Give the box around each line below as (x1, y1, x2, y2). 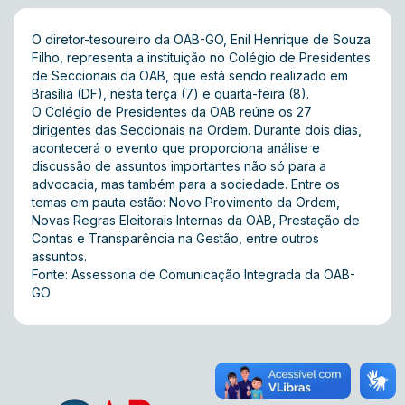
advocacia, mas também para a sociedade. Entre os (32, 176, 340, 192)
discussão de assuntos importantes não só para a (32, 158, 326, 174)
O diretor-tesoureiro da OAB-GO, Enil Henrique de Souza (32, 32, 371, 47)
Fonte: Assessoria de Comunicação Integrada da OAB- (32, 267, 355, 282)
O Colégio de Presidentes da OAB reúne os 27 (32, 104, 312, 119)
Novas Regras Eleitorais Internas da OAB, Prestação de (32, 212, 360, 228)
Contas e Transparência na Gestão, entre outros (32, 231, 319, 246)
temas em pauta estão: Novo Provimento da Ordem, (32, 194, 340, 210)
